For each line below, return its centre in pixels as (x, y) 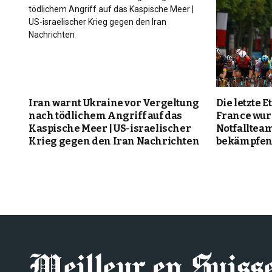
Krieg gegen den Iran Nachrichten (114, 141)
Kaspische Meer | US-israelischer (110, 129)
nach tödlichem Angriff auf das (106, 116)
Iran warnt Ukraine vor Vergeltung (114, 103)
